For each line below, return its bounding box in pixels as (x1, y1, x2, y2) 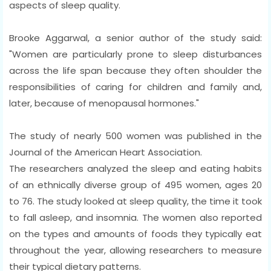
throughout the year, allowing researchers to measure (9, 243, 262, 256)
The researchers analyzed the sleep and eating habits (9, 162, 262, 175)
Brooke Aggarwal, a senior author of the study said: (9, 31, 262, 44)
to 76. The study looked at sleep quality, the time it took (9, 194, 262, 207)
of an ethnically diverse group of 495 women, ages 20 (9, 178, 262, 191)
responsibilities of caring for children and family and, (9, 80, 262, 93)
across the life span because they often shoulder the (9, 64, 262, 77)
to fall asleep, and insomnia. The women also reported (9, 211, 262, 224)
